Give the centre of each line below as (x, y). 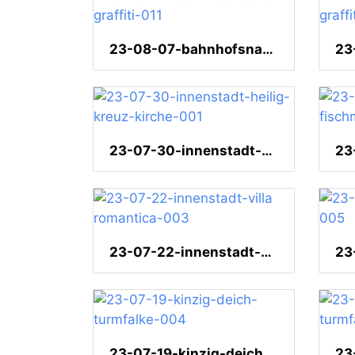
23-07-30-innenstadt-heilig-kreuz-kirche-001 (267, 151)
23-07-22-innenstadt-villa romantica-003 (266, 252)
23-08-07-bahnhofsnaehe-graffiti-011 (268, 50)
